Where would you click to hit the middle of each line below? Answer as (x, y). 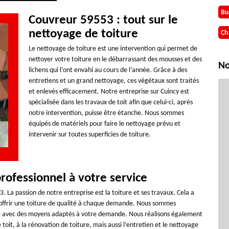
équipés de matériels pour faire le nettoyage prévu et (104, 124)
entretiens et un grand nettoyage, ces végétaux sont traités (113, 81)
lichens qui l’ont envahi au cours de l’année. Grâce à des (108, 70)
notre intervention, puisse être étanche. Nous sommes (106, 113)
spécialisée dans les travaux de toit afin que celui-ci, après (110, 102)
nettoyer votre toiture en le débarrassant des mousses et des (115, 60)
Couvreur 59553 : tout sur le (103, 20)
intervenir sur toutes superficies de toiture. (89, 135)
